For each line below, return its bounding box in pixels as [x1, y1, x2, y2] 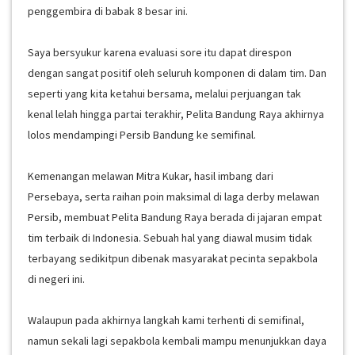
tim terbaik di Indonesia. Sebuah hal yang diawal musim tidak [28, 230, 312, 245]
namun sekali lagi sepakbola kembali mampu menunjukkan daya [28, 333, 326, 348]
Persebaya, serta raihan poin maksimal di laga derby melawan [28, 189, 319, 204]
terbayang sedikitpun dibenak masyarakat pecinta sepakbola [28, 250, 318, 265]
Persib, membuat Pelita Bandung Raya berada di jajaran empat [28, 209, 322, 224]
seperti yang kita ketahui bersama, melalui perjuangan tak [28, 86, 301, 101]
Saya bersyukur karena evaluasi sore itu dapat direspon [28, 44, 292, 59]
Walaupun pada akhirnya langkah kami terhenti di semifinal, [28, 312, 304, 327]
